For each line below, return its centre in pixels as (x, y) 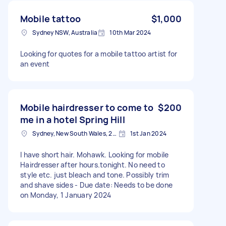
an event (35, 64)
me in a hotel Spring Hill (73, 119)
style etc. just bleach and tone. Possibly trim (95, 175)
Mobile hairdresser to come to (87, 107)
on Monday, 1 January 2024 (66, 195)
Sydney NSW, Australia (65, 32)
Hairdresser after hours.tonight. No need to (93, 164)
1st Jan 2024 (148, 133)
